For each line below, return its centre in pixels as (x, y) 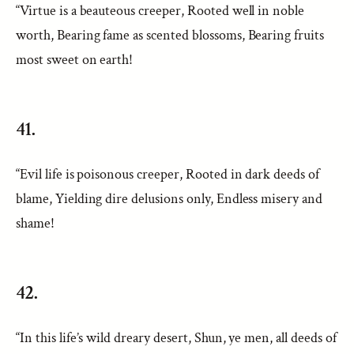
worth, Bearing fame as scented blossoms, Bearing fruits (170, 35)
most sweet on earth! (75, 60)
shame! (35, 223)
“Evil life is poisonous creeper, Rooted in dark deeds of (168, 174)
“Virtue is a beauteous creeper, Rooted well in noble (160, 11)
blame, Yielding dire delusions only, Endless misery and (169, 199)
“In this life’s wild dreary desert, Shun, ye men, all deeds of (176, 338)
